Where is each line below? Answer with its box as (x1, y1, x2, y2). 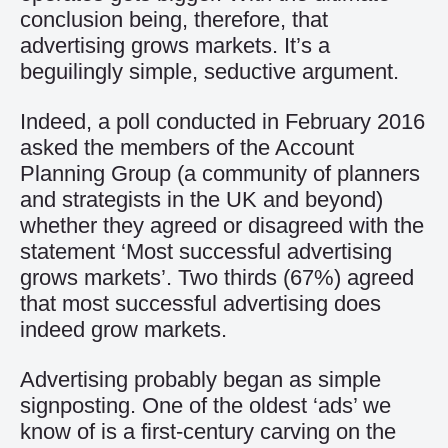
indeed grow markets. (20, 317, 227, 342)
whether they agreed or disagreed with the (20, 213, 424, 238)
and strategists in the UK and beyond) (20, 187, 383, 212)
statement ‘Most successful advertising (20, 239, 392, 264)
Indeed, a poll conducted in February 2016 (20, 109, 425, 134)
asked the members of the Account (20, 135, 354, 160)
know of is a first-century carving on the (20, 419, 396, 444)
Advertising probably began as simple (20, 367, 381, 392)
